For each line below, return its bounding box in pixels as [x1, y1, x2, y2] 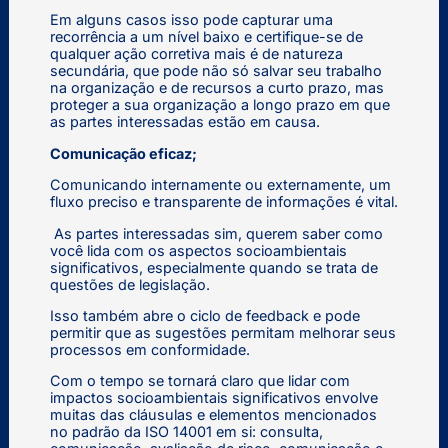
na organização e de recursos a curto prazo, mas [49, 79, 384, 97]
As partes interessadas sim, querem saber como [49, 224, 383, 242]
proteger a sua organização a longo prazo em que [49, 96, 390, 114]
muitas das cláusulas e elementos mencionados [49, 406, 377, 424]
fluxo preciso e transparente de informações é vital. [49, 193, 398, 211]
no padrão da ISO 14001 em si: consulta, [49, 423, 323, 441]
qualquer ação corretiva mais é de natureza [49, 45, 343, 63]
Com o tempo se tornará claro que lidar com [49, 372, 350, 390]
